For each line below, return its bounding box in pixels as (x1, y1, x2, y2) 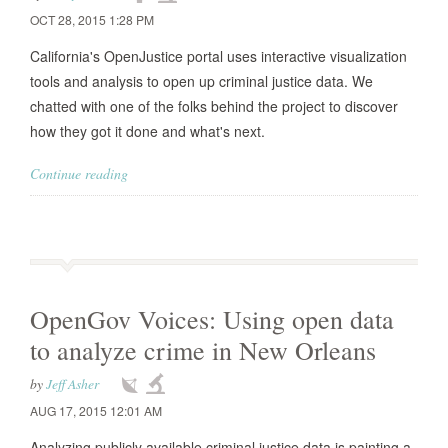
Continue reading (30, 164, 128, 183)
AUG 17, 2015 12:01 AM (30, 402, 162, 419)
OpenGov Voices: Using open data (30, 302, 394, 336)
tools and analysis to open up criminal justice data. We (30, 71, 373, 91)
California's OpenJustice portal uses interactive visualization (30, 46, 407, 66)
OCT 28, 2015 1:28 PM (30, 11, 154, 28)
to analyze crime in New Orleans (30, 333, 376, 367)
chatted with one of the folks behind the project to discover (30, 96, 398, 116)
